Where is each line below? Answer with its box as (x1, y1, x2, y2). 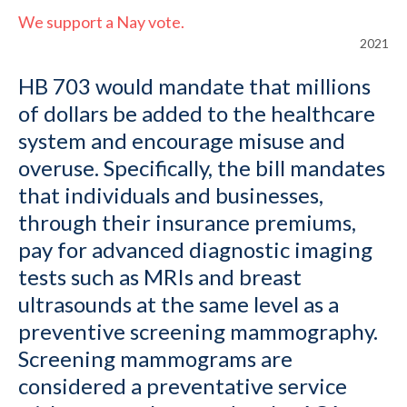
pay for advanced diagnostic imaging (18, 236, 372, 263)
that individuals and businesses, (18, 182, 323, 209)
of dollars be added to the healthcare (18, 100, 375, 127)
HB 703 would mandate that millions (18, 73, 371, 100)
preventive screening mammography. (18, 318, 378, 345)
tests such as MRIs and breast (18, 263, 302, 291)
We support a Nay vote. (18, 12, 184, 33)
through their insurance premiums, (18, 209, 356, 236)
